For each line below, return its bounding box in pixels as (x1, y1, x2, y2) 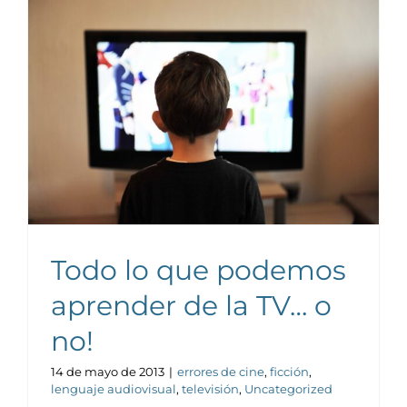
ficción (270, 363, 309, 379)
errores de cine (177, 363, 264, 379)
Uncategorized (244, 381, 333, 396)
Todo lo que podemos (51, 253, 346, 287)
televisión (182, 381, 239, 396)
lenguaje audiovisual (51, 381, 176, 396)
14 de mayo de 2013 (51, 363, 164, 379)
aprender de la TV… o (51, 288, 332, 323)
